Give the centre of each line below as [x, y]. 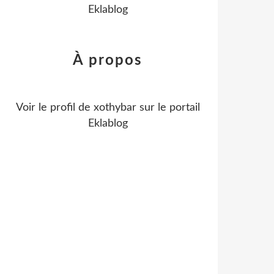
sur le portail [168, 108]
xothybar [115, 108]
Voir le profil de [54, 108]
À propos [108, 61]
